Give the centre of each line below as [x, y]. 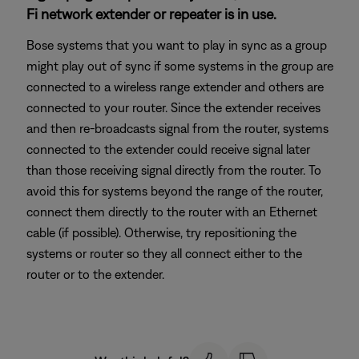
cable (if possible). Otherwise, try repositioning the [161, 232]
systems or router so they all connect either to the [164, 253]
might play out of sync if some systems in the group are [180, 66]
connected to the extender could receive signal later [168, 149]
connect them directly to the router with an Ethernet [172, 212]
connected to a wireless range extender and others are [175, 87]
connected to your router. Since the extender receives [173, 107]
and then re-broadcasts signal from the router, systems [177, 128]
